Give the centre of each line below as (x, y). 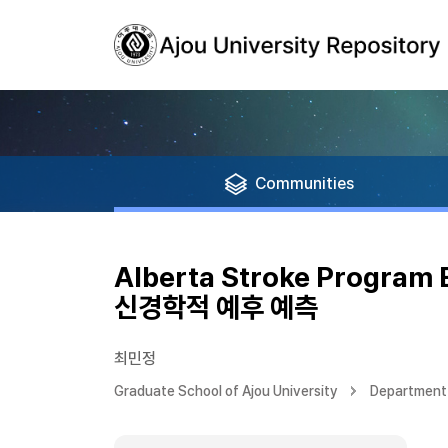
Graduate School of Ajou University (226, 391)
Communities (304, 183)
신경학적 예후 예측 (216, 307)
